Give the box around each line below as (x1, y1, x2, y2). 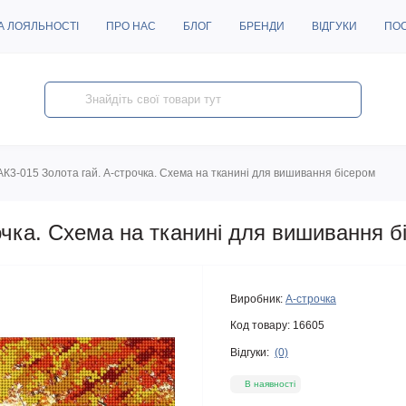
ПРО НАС (106, 20, 156, 33)
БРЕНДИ (239, 20, 285, 33)
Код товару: (230, 319, 290, 332)
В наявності (245, 379, 295, 389)
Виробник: (230, 293, 283, 305)
